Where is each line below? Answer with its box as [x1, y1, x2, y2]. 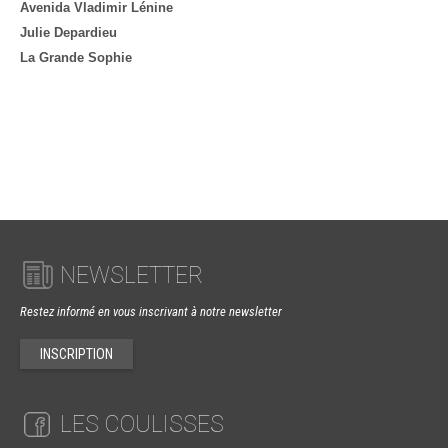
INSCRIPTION [40, 346, 113, 362]
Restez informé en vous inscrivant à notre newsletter [20, 304, 282, 319]
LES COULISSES [54, 411, 224, 439]
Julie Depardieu [20, 25, 117, 40]
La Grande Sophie [20, 50, 132, 65]
